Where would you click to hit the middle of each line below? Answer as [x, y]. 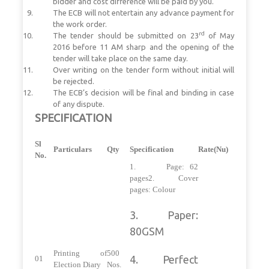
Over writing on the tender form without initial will [144, 69]
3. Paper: [164, 215]
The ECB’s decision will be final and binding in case [144, 92]
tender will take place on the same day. [120, 58]
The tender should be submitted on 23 [126, 35]
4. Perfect [164, 259]
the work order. [80, 24]
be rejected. [74, 81]
